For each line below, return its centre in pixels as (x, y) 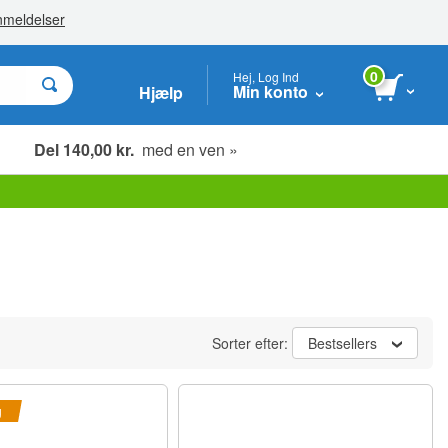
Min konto (270, 91)
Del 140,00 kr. (84, 149)
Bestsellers (342, 343)
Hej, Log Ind (266, 76)
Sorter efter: (252, 343)
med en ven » (186, 149)
